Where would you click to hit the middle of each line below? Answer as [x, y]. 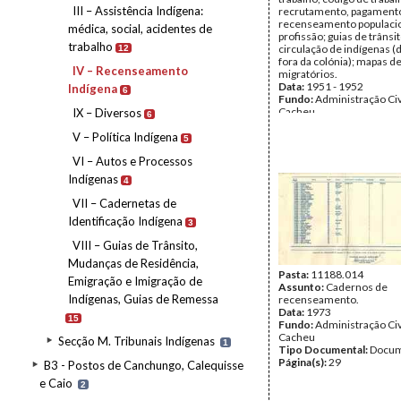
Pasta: [294, 274]
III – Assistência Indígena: [138, 11]
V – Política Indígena [125, 137]
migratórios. [308, 74]
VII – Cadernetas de [124, 203]
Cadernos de [357, 287]
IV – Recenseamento [130, 71]
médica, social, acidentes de [140, 29]
